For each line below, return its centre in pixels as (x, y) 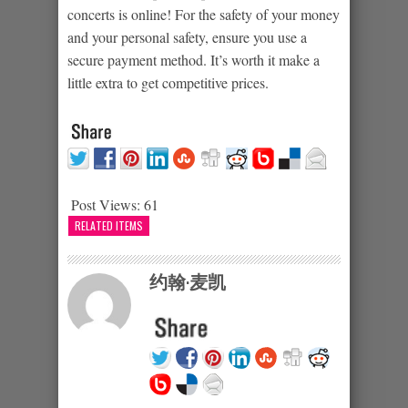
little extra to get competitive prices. (168, 82)
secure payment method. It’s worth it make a (194, 59)
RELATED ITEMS (109, 225)
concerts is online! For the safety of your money (204, 14)
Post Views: (106, 204)
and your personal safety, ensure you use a (187, 36)
